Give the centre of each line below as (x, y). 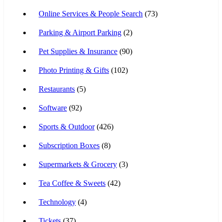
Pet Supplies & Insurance (78, 51)
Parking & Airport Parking (80, 32)
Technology (57, 202)
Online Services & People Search (91, 13)
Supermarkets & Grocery (78, 164)
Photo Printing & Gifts (74, 70)
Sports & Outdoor (67, 126)
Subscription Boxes (69, 145)
